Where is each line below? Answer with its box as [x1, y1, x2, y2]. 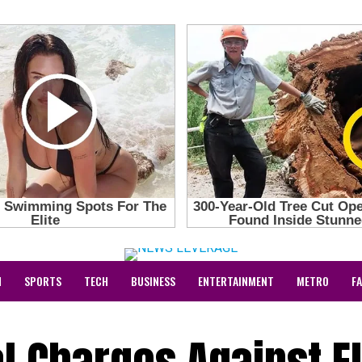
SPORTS [24, 271, 61, 289]
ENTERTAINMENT [198, 271, 274, 289]
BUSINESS [131, 271, 175, 289]
